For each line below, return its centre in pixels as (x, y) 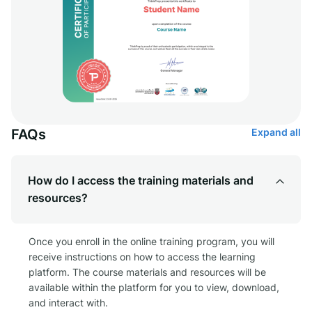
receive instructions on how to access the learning (142, 257)
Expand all (276, 132)
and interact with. (68, 303)
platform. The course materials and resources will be (147, 272)
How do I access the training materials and (141, 181)
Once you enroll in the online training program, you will (151, 242)
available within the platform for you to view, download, (154, 288)
